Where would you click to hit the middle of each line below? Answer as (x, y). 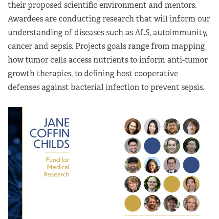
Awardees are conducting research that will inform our (109, 19)
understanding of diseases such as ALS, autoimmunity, (108, 32)
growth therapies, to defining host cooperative (93, 73)
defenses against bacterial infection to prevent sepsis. (106, 87)
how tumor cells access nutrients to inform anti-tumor (108, 60)
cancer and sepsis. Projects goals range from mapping (106, 46)
